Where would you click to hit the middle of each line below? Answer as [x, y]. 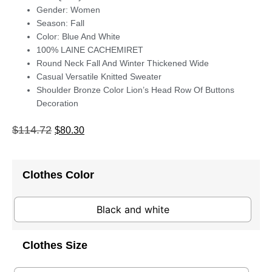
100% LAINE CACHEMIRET [90, 50]
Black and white [133, 209]
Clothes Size [55, 245]
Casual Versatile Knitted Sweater [99, 77]
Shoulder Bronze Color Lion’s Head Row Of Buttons [135, 90]
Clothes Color [58, 175]
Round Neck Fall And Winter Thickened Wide [123, 63]
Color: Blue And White [78, 37]
